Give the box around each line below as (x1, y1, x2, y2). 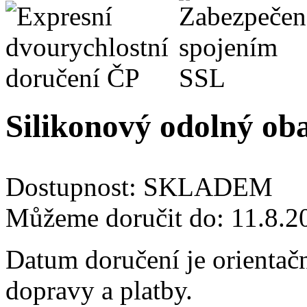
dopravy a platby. (5, 275, 193, 306)
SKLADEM (143, 172, 273, 202)
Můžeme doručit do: (5, 203, 231, 233)
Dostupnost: (5, 172, 143, 202)
